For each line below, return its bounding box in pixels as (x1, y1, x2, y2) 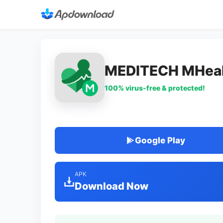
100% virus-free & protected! (105, 83, 205, 92)
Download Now (75, 180, 148, 192)
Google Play (134, 135, 185, 145)
